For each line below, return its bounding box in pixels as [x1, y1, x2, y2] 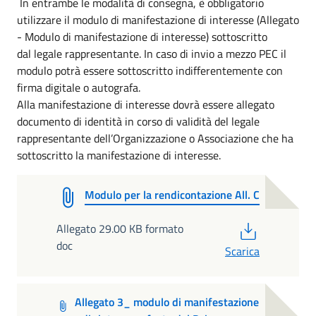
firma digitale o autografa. [17, 78, 140, 96]
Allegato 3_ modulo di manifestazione [74, 293, 259, 310]
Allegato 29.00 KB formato [56, 219, 183, 237]
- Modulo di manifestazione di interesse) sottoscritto [17, 28, 267, 45]
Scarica [225, 242, 260, 260]
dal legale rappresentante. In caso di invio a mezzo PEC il [17, 44, 286, 62]
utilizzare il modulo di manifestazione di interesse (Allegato [17, 11, 299, 28]
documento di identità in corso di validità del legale [17, 112, 260, 130]
